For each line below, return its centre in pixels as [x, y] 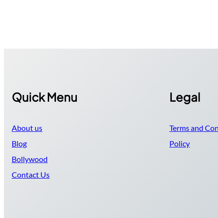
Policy [180, 143]
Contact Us [31, 174]
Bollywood [30, 159]
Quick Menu [45, 97]
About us [27, 127]
